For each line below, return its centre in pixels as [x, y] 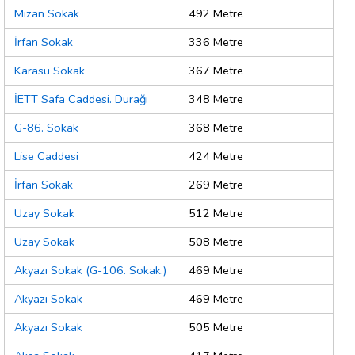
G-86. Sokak [46, 128]
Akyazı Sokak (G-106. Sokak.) [90, 271]
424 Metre [216, 157]
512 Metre [216, 214]
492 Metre [216, 14]
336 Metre [216, 42]
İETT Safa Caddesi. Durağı [81, 99]
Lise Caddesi [46, 157]
